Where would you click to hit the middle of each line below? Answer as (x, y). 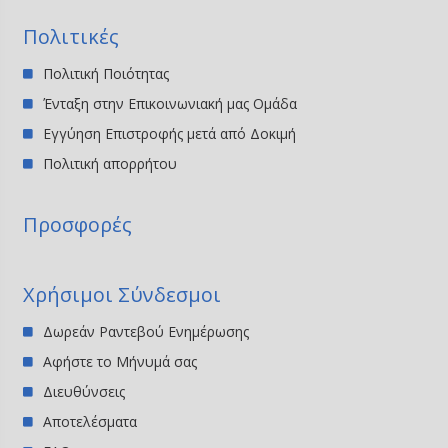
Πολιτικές (71, 36)
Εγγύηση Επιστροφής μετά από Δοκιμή (170, 133)
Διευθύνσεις (84, 391)
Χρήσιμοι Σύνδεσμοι (122, 294)
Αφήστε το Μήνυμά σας (120, 361)
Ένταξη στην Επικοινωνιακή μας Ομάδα (170, 103)
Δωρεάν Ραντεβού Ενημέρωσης (146, 331)
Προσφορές (78, 224)
